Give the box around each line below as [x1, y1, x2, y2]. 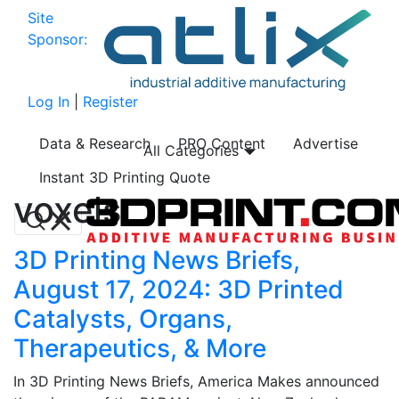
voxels [13, 188, 121, 232]
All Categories [142, 142, 243, 159]
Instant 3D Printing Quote [39, 168, 210, 186]
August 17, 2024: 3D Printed [13, 274, 344, 305]
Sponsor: [28, 30, 87, 48]
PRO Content [178, 134, 265, 152]
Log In [28, 93, 69, 110]
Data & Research [39, 134, 151, 152]
